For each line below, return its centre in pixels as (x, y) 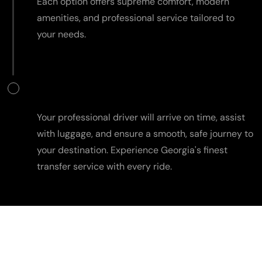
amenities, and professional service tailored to (136, 18)
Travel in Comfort (85, 88)
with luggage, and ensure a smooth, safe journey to (145, 133)
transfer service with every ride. (104, 166)
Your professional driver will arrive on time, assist (141, 117)
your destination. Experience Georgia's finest (132, 150)
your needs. (61, 34)
